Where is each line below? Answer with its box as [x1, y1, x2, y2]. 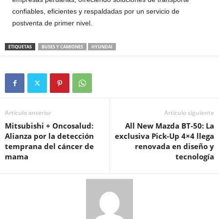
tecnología [175, 152, 214, 162]
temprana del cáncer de [5, 141, 94, 152]
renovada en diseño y [135, 141, 214, 152]
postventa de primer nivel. [12, 19, 92, 27]
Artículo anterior [5, 109, 51, 117]
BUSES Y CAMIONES [42, 44, 83, 50]
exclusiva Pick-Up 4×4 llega [115, 131, 214, 141]
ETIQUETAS [8, 44, 32, 50]
